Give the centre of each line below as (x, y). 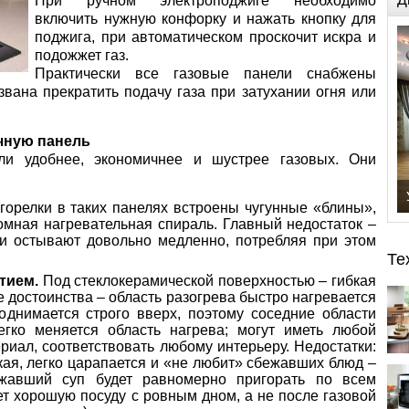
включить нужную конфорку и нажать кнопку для (205, 19)
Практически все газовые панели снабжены (205, 73)
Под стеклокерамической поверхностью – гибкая (208, 281)
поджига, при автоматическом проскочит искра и (205, 37)
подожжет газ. (82, 55)
